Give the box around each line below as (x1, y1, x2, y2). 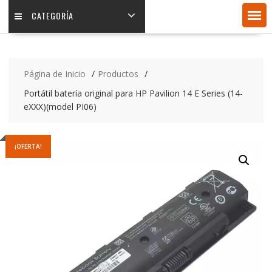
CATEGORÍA (31, 9, 73, 22)
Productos (97, 68, 138, 80)
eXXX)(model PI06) (23, 101, 97, 113)
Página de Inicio (23, 68, 86, 80)
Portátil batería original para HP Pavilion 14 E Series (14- (23, 87, 243, 100)
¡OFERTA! (14, 142, 42, 151)
